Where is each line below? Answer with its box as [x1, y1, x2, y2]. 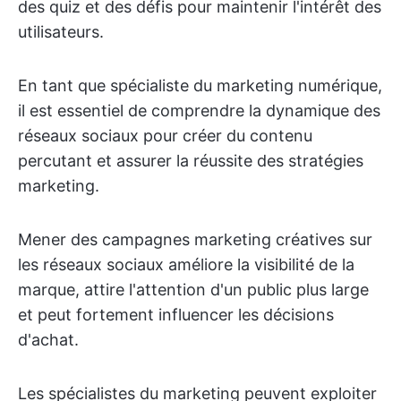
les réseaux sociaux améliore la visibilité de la [18, 255, 354, 274]
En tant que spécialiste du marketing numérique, [18, 76, 382, 95]
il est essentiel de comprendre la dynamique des [18, 101, 380, 120]
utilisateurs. [18, 22, 104, 41]
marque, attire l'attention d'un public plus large [18, 280, 369, 299]
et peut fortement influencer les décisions [18, 305, 334, 324]
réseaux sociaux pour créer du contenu [18, 126, 312, 145]
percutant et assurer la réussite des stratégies [18, 151, 363, 170]
